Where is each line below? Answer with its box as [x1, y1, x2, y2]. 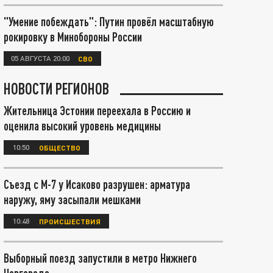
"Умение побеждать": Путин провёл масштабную [4, 14, 214, 29]
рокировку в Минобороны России [4, 29, 142, 44]
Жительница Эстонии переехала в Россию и [4, 103, 191, 118]
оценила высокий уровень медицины [4, 118, 161, 133]
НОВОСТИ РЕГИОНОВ [4, 79, 109, 97]
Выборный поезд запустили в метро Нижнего [4, 250, 197, 265]
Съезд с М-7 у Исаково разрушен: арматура [4, 177, 190, 191]
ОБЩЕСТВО [39, 143, 80, 152]
